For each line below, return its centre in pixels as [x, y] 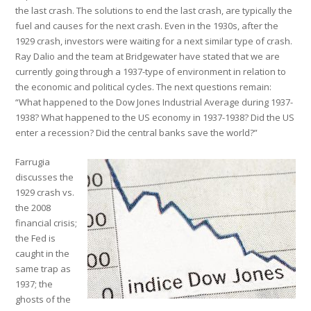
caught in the [43, 253]
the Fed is [36, 238]
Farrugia [33, 162]
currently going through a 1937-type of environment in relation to [151, 72]
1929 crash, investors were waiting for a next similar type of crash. [154, 41]
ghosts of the [43, 299]
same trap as [43, 269]
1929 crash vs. [45, 192]
